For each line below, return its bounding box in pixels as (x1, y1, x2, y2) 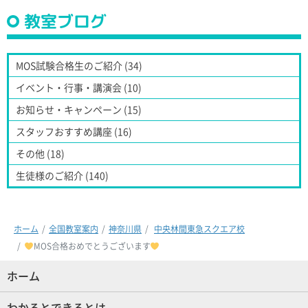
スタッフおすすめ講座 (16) (16, 124, 132, 138)
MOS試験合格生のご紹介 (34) (16, 58, 142, 72)
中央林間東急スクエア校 (154, 223, 245, 236)
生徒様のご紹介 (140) (16, 168, 109, 182)
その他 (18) (16, 146, 65, 160)
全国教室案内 (49, 223, 98, 236)
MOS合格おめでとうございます (33, 240, 151, 253)
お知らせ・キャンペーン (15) (16, 102, 142, 116)
